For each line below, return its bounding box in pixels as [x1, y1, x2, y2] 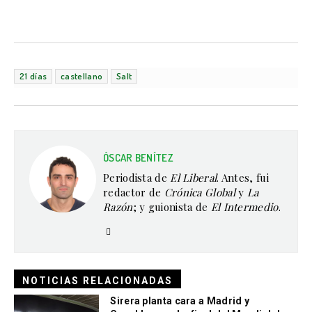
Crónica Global [164, 185, 235, 199]
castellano [61, 70, 103, 81]
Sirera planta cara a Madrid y [110, 295, 250, 306]
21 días [19, 70, 47, 81]
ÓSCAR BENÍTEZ [103, 150, 173, 164]
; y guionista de [132, 199, 211, 214]
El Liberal [170, 170, 217, 185]
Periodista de [103, 170, 171, 185]
